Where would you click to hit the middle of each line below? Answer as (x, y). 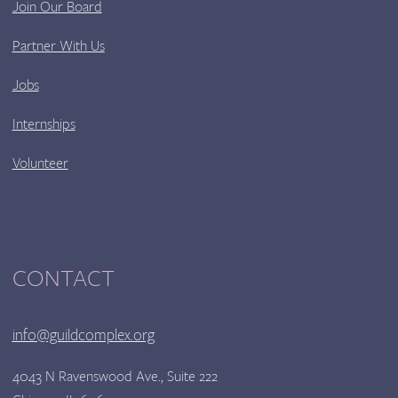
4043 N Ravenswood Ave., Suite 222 (115, 377)
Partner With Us (58, 46)
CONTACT (63, 279)
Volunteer (40, 163)
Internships (44, 124)
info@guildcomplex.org (83, 336)
